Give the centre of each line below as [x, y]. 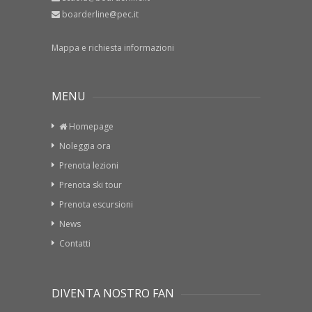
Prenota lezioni [89, 166]
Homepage [90, 127]
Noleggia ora [85, 146]
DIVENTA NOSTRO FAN [113, 294]
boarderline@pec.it [100, 15]
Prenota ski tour [91, 185]
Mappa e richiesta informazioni [113, 48]
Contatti [75, 244]
